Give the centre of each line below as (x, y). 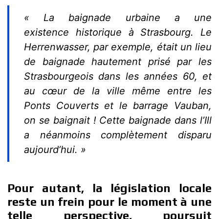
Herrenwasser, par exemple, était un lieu (118, 47)
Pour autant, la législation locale (109, 188)
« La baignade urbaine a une (118, 18)
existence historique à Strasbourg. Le (118, 32)
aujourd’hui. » (55, 150)
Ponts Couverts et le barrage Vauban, (118, 106)
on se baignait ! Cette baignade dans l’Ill (118, 120)
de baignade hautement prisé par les (118, 62)
